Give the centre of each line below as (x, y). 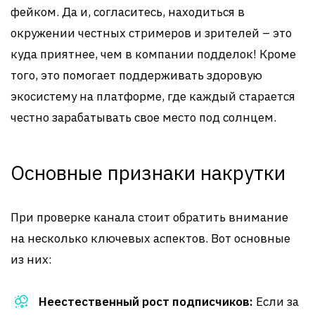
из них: (31, 259)
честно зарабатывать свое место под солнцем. (143, 117)
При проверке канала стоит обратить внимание (149, 217)
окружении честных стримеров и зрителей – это (151, 33)
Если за (276, 302)
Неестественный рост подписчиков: (146, 302)
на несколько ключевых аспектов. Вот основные (150, 238)
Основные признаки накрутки (148, 173)
